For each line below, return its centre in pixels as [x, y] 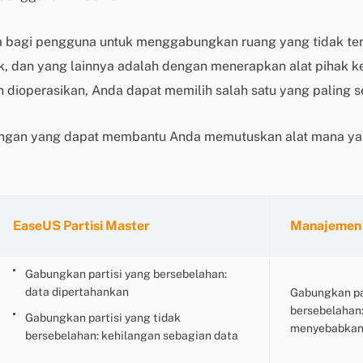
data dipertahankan [77, 292]
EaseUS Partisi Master [81, 226]
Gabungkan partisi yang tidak [103, 318]
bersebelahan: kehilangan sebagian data [132, 335]
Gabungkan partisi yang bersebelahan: [126, 274]
